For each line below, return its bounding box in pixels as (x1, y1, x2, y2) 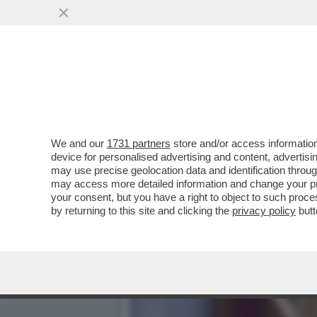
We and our (51, 137, 107, 149)
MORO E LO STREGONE (129, 78, 294, 94)
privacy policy (232, 204, 296, 217)
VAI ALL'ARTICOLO (150, 108, 250, 120)
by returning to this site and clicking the (51, 204, 232, 217)
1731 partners (107, 137, 171, 149)
